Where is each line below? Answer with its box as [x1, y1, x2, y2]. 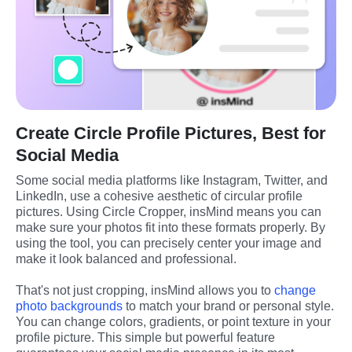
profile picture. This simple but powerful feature [16, 331, 275, 345]
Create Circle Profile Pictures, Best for [16, 123, 326, 144]
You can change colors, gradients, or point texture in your [16, 315, 331, 329]
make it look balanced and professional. [16, 252, 236, 266]
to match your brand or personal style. [123, 299, 334, 313]
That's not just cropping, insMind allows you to [16, 284, 274, 298]
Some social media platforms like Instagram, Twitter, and [16, 174, 328, 188]
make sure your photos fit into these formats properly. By [16, 221, 325, 235]
